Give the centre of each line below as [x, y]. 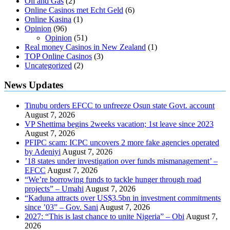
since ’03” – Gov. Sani [61, 207]
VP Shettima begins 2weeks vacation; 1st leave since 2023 [119, 124]
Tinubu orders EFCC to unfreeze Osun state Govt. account [120, 106]
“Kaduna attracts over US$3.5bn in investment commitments [123, 198]
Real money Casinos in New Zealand [85, 47]
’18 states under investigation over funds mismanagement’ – [121, 161]
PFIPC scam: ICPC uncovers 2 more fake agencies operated [122, 143]
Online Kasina [48, 19]
